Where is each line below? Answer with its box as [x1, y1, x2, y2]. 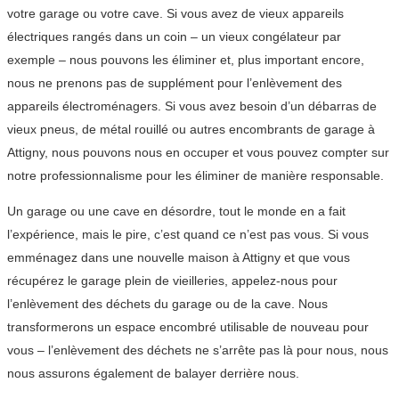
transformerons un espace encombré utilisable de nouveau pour [7, 320, 369, 335]
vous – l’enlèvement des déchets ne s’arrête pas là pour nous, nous [7, 343, 388, 358]
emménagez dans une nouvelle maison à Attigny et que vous [7, 250, 350, 265]
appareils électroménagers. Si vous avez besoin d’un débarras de [7, 99, 377, 114]
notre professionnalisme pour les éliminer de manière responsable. [7, 168, 384, 183]
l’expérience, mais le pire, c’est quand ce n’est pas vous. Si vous [7, 227, 369, 242]
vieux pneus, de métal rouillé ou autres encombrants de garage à [7, 122, 375, 137]
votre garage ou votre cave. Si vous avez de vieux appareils [7, 6, 344, 21]
